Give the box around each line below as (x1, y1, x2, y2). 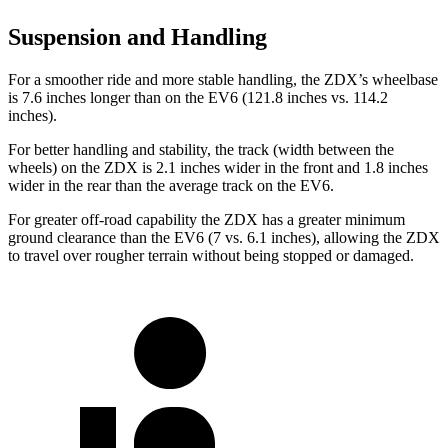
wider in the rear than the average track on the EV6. (8, 177, 334, 195)
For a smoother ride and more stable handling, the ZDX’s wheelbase (8, 71, 438, 89)
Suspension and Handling (8, 24, 267, 51)
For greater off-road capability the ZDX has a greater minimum (8, 211, 405, 229)
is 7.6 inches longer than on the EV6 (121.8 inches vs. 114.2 (8, 89, 388, 107)
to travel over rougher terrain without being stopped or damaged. (8, 247, 414, 265)
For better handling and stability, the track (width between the (8, 141, 394, 159)
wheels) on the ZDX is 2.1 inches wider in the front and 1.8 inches (8, 159, 428, 177)
